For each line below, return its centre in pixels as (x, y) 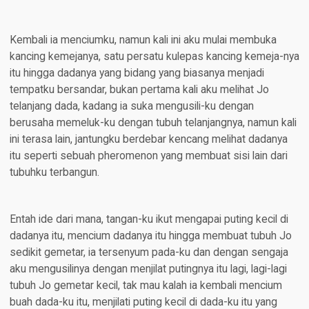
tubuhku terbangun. (54, 173)
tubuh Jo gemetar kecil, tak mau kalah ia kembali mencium (146, 286)
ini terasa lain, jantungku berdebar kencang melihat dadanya (148, 140)
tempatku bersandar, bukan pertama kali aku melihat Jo (139, 90)
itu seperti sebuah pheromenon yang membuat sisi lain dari (148, 156)
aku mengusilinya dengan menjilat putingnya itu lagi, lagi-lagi (148, 269)
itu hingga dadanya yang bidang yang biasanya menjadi (137, 73)
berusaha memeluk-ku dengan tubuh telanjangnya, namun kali (153, 123)
